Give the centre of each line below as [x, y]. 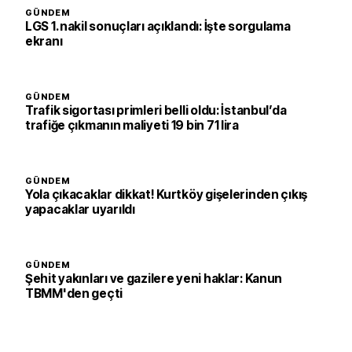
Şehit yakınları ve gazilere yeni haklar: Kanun [154, 279]
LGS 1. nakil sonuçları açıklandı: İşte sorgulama [158, 27]
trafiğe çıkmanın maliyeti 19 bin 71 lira [132, 126]
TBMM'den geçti [74, 294]
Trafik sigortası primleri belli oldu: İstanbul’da [156, 111]
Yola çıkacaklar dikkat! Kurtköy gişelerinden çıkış [167, 195]
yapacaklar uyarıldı [80, 210]
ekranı [44, 42]
